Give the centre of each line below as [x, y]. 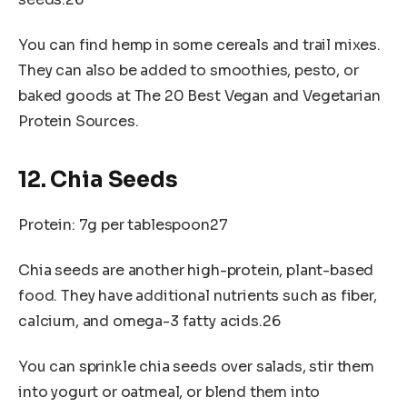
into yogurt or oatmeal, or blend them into [169, 392]
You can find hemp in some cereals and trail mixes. [199, 45]
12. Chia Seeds [98, 180]
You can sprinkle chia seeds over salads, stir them [196, 366]
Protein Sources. [79, 122]
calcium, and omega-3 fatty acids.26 [149, 322]
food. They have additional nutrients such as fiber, [198, 296]
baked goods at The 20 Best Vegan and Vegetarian [199, 96]
